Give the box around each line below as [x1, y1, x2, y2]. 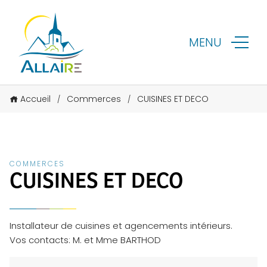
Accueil [20, 93, 51, 105]
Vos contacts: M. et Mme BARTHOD [10, 234, 161, 247]
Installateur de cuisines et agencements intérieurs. [10, 219, 232, 232]
